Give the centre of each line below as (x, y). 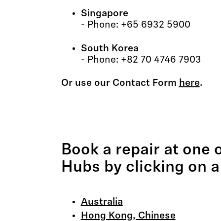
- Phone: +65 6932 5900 (135, 25)
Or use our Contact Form (120, 83)
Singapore (104, 14)
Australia (102, 202)
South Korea (110, 49)
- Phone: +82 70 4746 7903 (141, 60)
